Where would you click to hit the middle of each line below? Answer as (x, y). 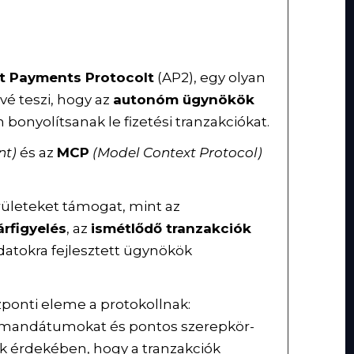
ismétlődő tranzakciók (171, 229)
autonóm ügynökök (184, 99)
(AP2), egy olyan (210, 77)
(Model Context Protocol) (178, 153)
